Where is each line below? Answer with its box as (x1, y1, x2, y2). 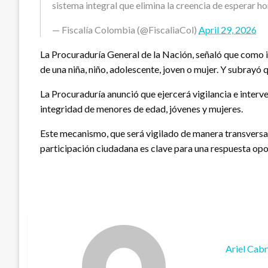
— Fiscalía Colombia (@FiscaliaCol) (52, 24, 199, 36)
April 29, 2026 (199, 24, 257, 36)
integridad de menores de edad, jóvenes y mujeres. (40, 103, 243, 115)
